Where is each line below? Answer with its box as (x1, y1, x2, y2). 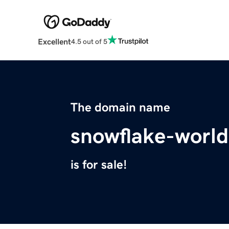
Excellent (37, 37, 71, 46)
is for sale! (71, 158, 127, 171)
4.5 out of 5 (71, 37, 107, 45)
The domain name (71, 101, 170, 114)
